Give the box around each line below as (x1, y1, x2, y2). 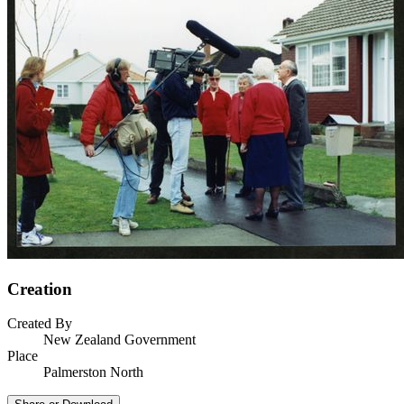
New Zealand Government (43, 332, 196, 348)
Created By (7, 316, 72, 332)
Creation (7, 279, 72, 298)
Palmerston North (43, 364, 143, 381)
